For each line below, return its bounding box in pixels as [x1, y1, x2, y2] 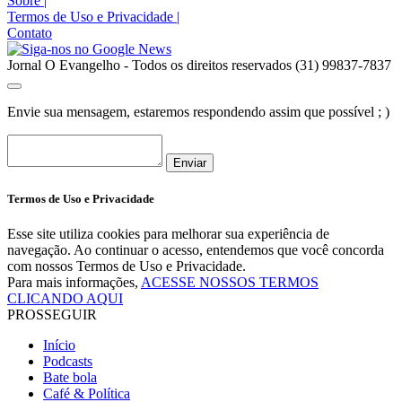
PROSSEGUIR [7, 306, 97, 322]
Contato [7, 24, 52, 40]
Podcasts [43, 353, 92, 369]
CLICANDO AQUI [7, 290, 123, 306]
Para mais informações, [7, 274, 141, 290]
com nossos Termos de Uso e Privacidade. [7, 258, 246, 274]
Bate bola [43, 369, 97, 385]
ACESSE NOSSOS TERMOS [141, 274, 319, 290]
